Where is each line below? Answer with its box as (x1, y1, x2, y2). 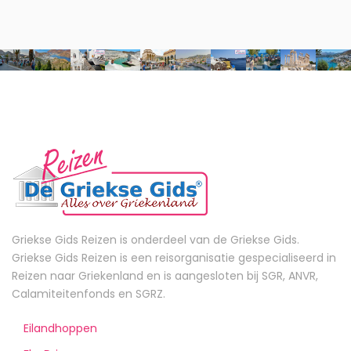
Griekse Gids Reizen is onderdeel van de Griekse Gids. (12, 232, 299, 248)
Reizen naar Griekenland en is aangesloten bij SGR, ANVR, (12, 268, 318, 284)
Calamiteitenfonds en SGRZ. (12, 286, 165, 302)
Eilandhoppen (24, 320, 97, 337)
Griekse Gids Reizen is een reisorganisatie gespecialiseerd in (12, 250, 336, 266)
